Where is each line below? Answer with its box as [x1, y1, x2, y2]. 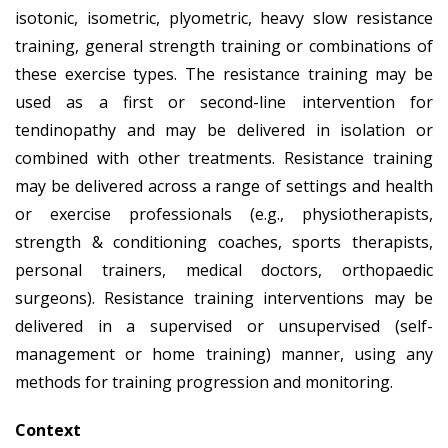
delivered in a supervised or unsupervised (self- [15, 314, 433, 337]
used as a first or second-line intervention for [15, 90, 433, 113]
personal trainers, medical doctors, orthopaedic [15, 258, 433, 281]
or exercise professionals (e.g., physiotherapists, [15, 202, 433, 225]
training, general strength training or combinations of [15, 34, 433, 57]
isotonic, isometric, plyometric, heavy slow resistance [15, 6, 433, 29]
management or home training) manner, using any [15, 342, 433, 365]
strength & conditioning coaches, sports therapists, [15, 230, 433, 253]
